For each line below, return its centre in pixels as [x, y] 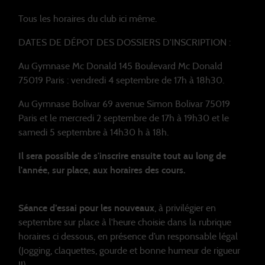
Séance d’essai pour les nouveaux [86, 208]
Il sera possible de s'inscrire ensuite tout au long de [122, 156]
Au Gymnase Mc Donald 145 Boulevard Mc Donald [120, 66]
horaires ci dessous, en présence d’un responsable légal [128, 236]
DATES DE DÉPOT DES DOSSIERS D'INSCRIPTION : [125, 42]
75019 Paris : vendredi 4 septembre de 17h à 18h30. [121, 80]
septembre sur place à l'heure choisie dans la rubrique [125, 222]
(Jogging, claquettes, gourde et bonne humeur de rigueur [129, 251]
